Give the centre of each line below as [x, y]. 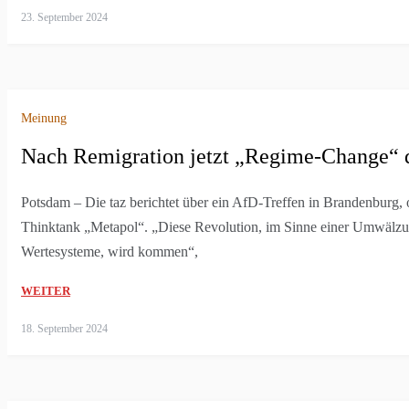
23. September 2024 [64, 18]
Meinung [44, 119]
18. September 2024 [64, 329]
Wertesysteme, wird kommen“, [110, 252]
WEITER [46, 291]
